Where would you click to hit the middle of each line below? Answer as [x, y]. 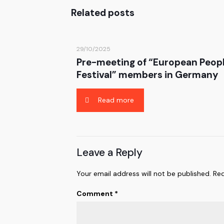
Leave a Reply [109, 152]
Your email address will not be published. [143, 173]
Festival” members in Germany [147, 75]
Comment [95, 193]
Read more [116, 100]
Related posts [103, 13]
